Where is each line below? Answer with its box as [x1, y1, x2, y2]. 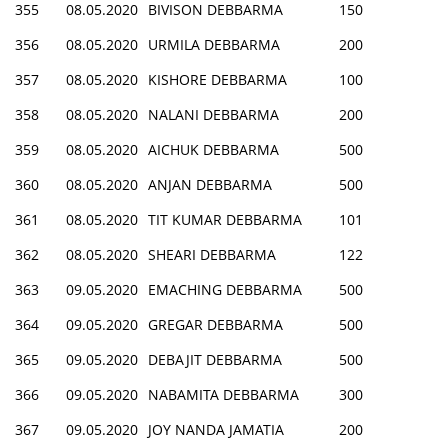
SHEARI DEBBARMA [148, 244, 276, 264]
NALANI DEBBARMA [148, 104, 279, 124]
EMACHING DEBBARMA [148, 279, 302, 299]
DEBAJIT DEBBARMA [148, 349, 282, 369]
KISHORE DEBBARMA [148, 69, 287, 89]
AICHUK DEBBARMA [148, 139, 279, 159]
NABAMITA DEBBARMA [148, 384, 299, 404]
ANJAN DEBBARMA [148, 174, 272, 194]
